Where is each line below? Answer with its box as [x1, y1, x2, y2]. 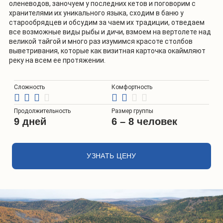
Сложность [14, 83, 45, 91]
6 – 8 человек [111, 115, 177, 127]
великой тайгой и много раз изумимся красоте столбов [9, 37, 193, 45]
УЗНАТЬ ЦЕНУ [87, 151, 136, 160]
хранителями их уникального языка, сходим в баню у [9, 8, 184, 17]
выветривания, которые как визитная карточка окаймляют [9, 46, 206, 55]
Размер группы [111, 107, 153, 114]
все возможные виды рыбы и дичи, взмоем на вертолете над [9, 27, 211, 36]
